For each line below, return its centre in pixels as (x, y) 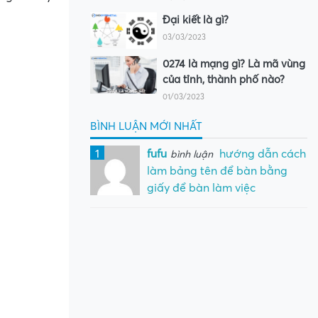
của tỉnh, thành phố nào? (224, 80)
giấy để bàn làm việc (201, 188)
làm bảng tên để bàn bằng (217, 171)
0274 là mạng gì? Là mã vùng (234, 64)
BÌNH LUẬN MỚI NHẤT (146, 127)
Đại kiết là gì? (196, 20)
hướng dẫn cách (261, 154)
